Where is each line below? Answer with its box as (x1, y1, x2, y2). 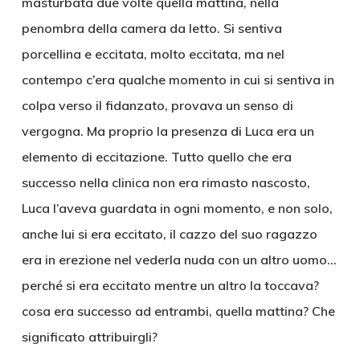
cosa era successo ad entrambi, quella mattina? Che (21, 303, 335, 319)
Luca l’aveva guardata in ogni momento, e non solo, (21, 200, 333, 216)
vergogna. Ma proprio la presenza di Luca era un (21, 123, 314, 139)
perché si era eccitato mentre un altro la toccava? (21, 277, 319, 293)
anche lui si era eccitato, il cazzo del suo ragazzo (21, 226, 317, 242)
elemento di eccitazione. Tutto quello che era (21, 149, 292, 165)
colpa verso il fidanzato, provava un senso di (21, 97, 293, 113)
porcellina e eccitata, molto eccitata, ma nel (21, 46, 284, 62)
